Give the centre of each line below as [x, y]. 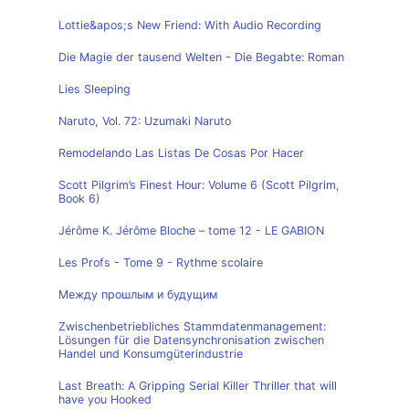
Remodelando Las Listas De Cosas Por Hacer [181, 153]
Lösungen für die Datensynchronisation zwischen [191, 340]
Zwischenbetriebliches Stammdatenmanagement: [192, 326]
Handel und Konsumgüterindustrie [151, 354]
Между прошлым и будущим [138, 294]
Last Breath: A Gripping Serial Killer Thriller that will [198, 386]
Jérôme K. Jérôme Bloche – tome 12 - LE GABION [191, 231]
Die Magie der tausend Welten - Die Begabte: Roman [201, 57]
